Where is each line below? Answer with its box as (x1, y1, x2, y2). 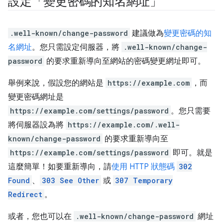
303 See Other (42, 176, 99, 185)
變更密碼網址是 (8, 92, 64, 102)
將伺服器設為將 (8, 120, 66, 130)
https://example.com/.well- (68, 120, 180, 129)
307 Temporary (115, 176, 173, 185)
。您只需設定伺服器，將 (32, 42, 121, 52)
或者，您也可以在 (8, 212, 74, 222)
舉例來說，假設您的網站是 (8, 78, 106, 88)
